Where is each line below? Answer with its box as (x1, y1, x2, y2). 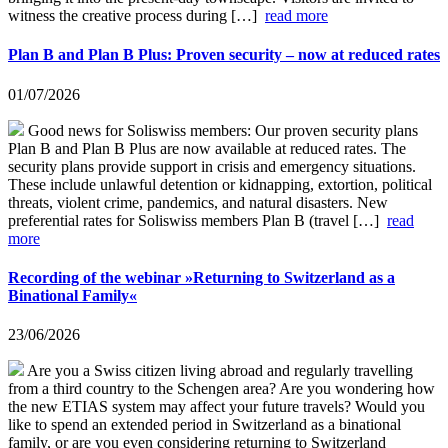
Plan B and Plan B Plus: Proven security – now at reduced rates (8, 46, 440, 64)
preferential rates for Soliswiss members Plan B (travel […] (8, 211, 387, 229)
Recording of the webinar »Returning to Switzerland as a (8, 268, 395, 286)
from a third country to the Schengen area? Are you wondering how (8, 380, 435, 398)
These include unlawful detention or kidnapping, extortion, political (8, 175, 432, 193)
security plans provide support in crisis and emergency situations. (8, 157, 416, 175)
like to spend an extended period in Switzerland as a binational (8, 416, 401, 434)
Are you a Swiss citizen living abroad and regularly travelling (24, 362, 413, 380)
